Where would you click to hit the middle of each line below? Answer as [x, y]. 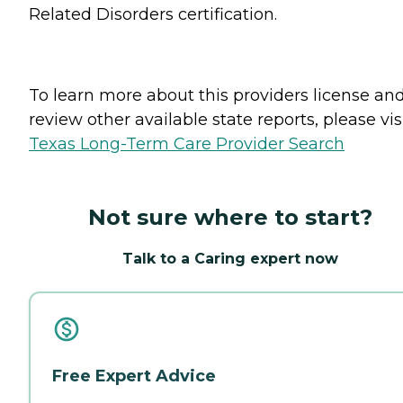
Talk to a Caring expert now [230, 258]
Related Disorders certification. [153, 14]
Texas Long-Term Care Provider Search [187, 143]
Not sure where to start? [230, 217]
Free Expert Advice [134, 376]
